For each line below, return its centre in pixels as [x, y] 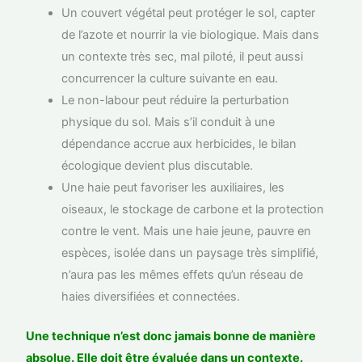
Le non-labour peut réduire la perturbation [176, 100]
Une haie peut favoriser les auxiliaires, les [173, 187]
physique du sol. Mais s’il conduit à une [168, 122]
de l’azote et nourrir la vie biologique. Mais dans [191, 34]
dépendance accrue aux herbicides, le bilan [179, 143]
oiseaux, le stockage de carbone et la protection [193, 209]
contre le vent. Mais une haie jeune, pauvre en [187, 231]
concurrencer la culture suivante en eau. [170, 78]
